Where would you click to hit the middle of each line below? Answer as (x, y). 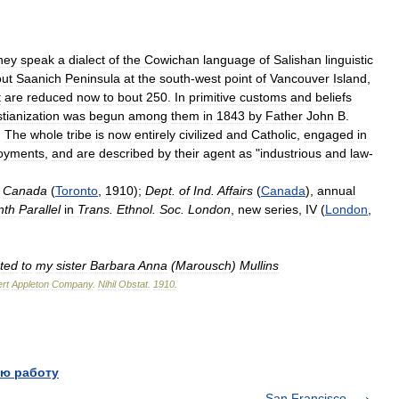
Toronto (77, 190)
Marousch (204, 265)
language (229, 59)
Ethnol (134, 209)
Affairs (235, 190)
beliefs (334, 97)
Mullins (259, 265)
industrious (291, 153)
